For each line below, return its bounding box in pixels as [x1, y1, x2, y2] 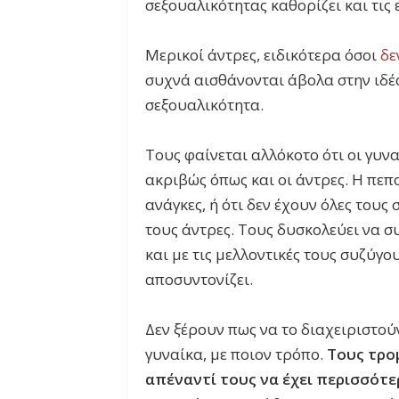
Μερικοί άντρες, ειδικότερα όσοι [145, 44, 380, 65]
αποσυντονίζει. [145, 268, 253, 289]
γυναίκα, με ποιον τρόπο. [145, 343, 327, 364]
